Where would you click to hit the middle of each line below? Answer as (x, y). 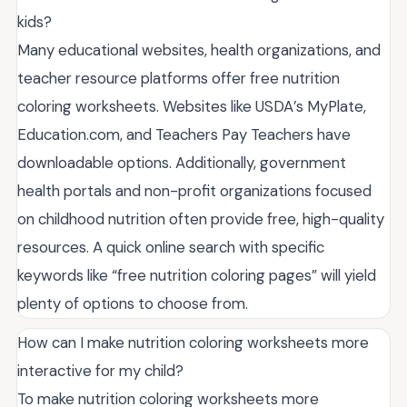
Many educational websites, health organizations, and (199, 50)
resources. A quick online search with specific (171, 247)
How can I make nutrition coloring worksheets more (193, 342)
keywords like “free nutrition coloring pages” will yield (197, 275)
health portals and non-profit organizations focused (194, 190)
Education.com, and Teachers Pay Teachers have (184, 134)
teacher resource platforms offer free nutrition (179, 78)
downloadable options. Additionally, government (182, 162)
